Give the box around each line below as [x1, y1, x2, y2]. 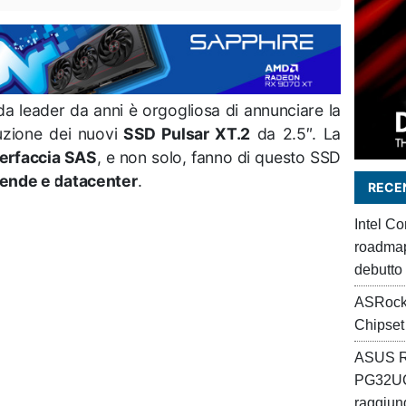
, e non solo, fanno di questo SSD [96, 147, 342, 167]
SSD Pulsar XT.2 [117, 123, 251, 143]
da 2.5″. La [250, 123, 341, 143]
